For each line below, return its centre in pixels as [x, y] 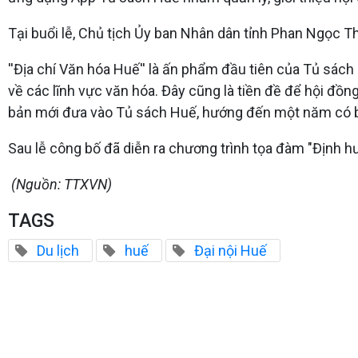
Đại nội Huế [231, 250]
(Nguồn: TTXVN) [60, 184]
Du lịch [58, 250]
